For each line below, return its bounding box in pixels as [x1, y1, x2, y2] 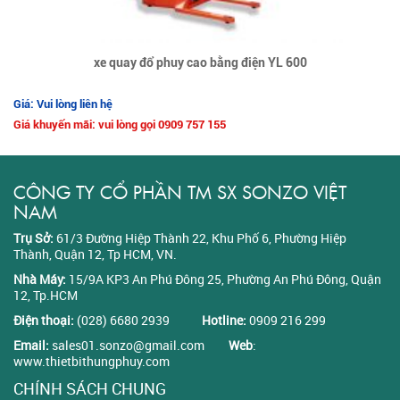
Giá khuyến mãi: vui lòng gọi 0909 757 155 [13, 117, 226, 131]
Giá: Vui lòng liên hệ [13, 96, 112, 111]
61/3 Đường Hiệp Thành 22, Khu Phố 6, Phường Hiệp [56, 229, 346, 246]
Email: [13, 336, 52, 354]
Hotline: [199, 311, 249, 329]
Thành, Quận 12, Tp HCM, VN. [13, 245, 177, 262]
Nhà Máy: [13, 270, 69, 287]
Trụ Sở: [13, 229, 56, 246]
